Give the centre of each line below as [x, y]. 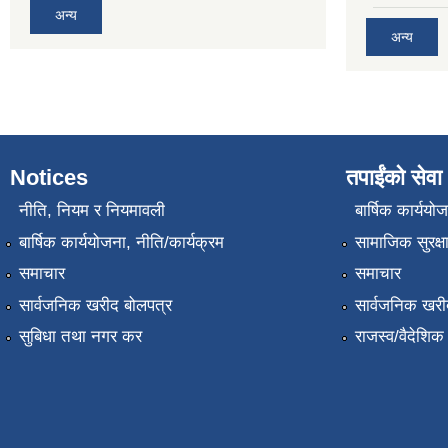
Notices [49, 177]
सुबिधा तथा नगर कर [80, 336]
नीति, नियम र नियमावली [91, 211]
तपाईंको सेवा [394, 177]
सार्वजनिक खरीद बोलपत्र [95, 305]
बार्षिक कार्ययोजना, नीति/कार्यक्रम [121, 242]
